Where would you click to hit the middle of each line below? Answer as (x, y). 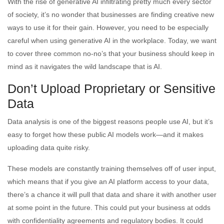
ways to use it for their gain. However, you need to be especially (108, 27)
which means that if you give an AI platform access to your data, (108, 181)
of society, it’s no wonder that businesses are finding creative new (111, 14)
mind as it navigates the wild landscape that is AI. (85, 66)
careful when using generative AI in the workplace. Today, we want (112, 40)
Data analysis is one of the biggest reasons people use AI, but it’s (110, 121)
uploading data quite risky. (49, 147)
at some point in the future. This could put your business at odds (109, 207)
